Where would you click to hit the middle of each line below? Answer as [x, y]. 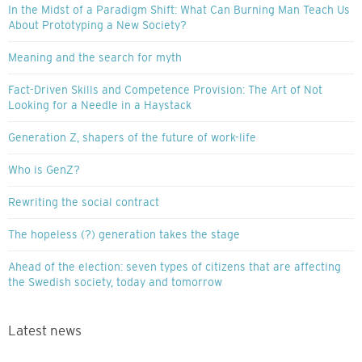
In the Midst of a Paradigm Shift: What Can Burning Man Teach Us [179, 9]
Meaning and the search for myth [95, 57]
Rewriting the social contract [84, 202]
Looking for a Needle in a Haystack [100, 105]
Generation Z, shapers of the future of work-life [132, 137]
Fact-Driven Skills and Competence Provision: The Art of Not [165, 89]
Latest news [45, 330]
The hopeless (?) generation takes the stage [124, 234]
